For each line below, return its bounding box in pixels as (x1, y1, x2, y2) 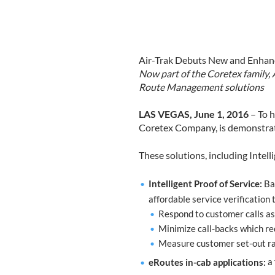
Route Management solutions (138, 81, 264, 93)
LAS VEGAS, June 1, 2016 (138, 108, 249, 120)
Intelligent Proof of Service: (148, 178, 262, 190)
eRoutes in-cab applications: (148, 256, 266, 268)
